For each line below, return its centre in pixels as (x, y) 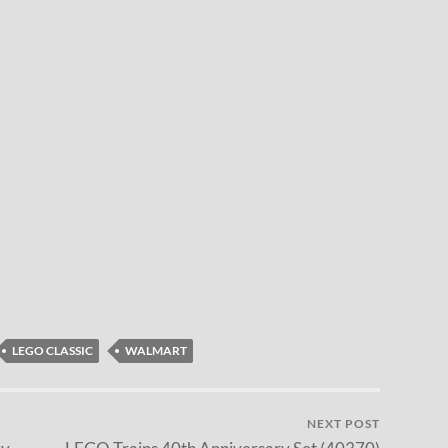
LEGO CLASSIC (52, 350)
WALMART (156, 350)
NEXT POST (343, 423)
